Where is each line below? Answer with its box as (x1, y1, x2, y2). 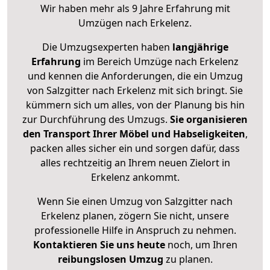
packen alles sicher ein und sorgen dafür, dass (30, 142, 240, 155)
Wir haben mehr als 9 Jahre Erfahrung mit (40, 2, 230, 16)
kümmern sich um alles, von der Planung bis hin (25, 98, 245, 112)
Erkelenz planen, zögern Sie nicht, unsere (41, 209, 229, 223)
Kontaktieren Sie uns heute (33, 238, 165, 252)
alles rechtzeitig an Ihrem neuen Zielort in (40, 156, 230, 170)
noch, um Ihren (165, 238, 237, 252)
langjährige (172, 40, 228, 54)
